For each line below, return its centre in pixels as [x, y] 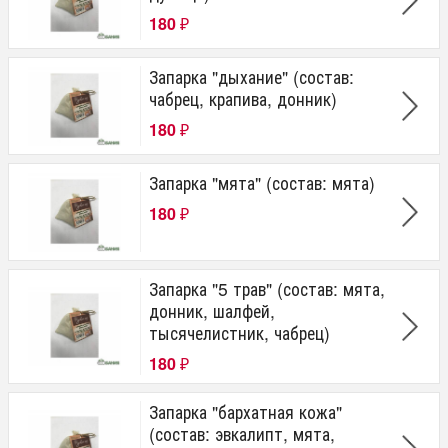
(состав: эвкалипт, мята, [242, 433]
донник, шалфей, [212, 310]
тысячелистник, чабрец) [239, 332]
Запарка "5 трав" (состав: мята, [267, 288]
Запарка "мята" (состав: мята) [262, 182]
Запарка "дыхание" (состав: [251, 76]
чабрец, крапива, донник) [243, 98]
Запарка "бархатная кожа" [245, 411]
